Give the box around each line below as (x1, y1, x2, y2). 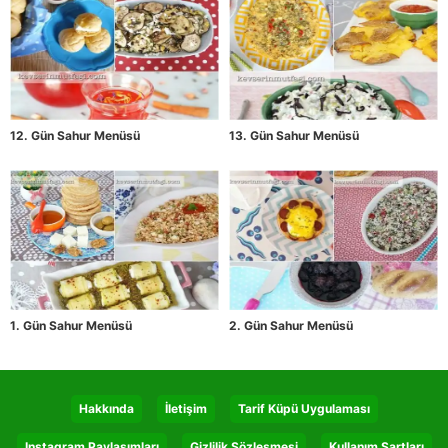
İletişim (164, 400, 207, 416)
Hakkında (78, 400, 134, 416)
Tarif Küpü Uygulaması (237, 400, 370, 416)
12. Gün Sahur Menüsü (10, 128, 140, 144)
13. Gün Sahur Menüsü (229, 128, 359, 144)
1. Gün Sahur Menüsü (10, 317, 132, 333)
